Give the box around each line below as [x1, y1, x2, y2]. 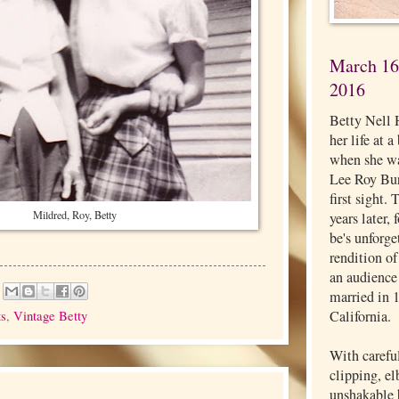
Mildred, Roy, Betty [33, 207, 117, 222]
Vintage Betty [13, 305, 87, 324]
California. [330, 306, 391, 326]
